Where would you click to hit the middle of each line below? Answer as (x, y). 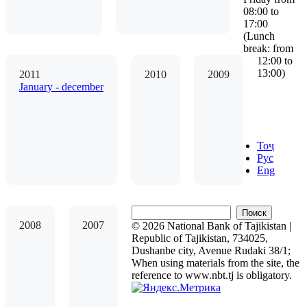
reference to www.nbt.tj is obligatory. (212, 275)
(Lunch (259, 36)
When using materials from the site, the (216, 263)
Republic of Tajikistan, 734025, (200, 238)
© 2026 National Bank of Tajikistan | (211, 226)
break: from (268, 49)
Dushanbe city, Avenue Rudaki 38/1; (211, 251)
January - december (61, 87)
